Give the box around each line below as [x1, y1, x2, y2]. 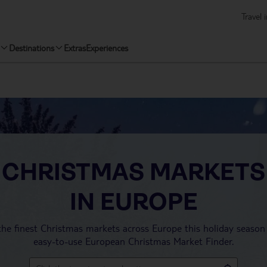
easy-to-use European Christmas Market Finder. [33, 235, 234, 247]
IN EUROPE [69, 188, 198, 216]
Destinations [9, 42, 54, 54]
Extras [64, 42, 86, 54]
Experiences [86, 42, 128, 54]
